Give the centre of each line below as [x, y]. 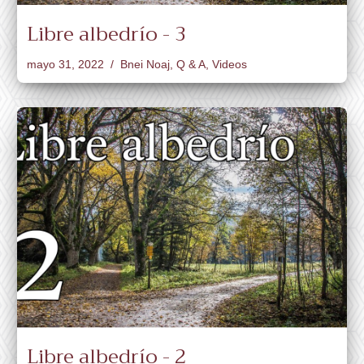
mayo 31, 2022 [65, 65]
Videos [230, 65]
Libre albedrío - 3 [106, 35]
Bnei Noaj [145, 65]
